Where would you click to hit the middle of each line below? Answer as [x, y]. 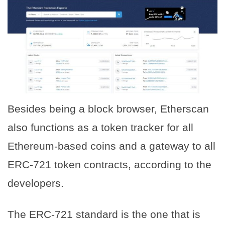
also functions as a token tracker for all [100, 127]
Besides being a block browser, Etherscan [108, 108]
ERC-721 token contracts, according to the [109, 164]
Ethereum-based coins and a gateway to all [111, 146]
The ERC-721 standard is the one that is [104, 214]
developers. [36, 183]
